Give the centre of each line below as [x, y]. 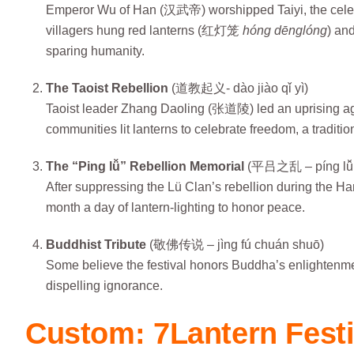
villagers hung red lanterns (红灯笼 [144, 31]
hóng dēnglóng [284, 31]
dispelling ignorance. [104, 285]
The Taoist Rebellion [107, 88]
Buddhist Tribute [96, 244]
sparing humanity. [95, 51]
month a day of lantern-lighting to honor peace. [175, 207]
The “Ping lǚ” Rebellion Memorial [145, 166]
